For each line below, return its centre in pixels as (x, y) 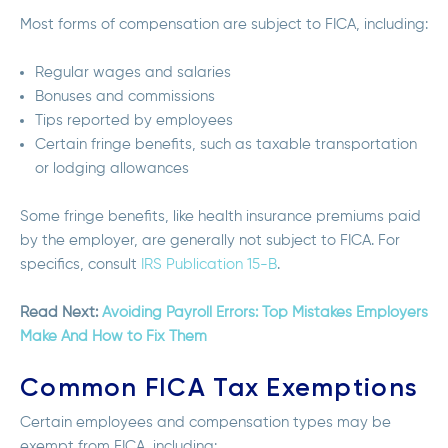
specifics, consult (80, 265)
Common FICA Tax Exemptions (219, 388)
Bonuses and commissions (125, 97)
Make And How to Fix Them (113, 337)
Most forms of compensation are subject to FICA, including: (224, 25)
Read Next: (61, 313)
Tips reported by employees (134, 121)
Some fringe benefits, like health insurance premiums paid (220, 217)
